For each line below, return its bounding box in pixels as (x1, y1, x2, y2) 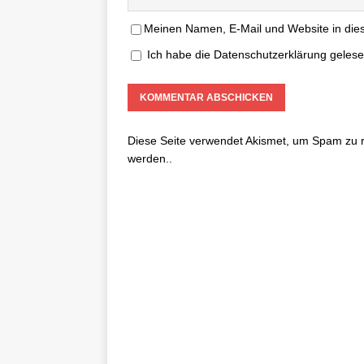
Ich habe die (147, 48, 214, 61)
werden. (128, 152, 169, 165)
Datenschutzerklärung (214, 48, 330, 61)
